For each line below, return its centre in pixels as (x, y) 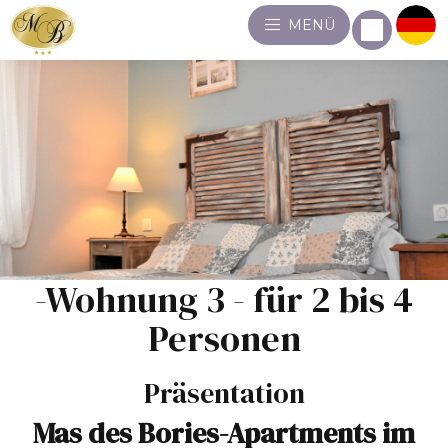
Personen (224, 338)
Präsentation (224, 393)
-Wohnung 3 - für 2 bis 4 (224, 299)
